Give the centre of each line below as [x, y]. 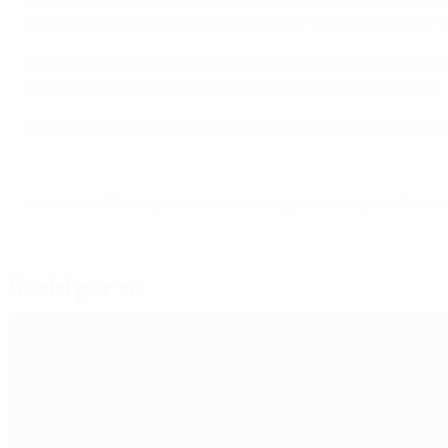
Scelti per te [75, 288]
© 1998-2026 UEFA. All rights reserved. [129, 204]
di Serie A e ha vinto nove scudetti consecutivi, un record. [231, 86]
